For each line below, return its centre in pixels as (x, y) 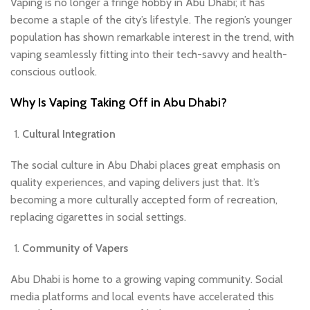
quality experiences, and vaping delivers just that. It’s (135, 183)
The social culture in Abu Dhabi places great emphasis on (145, 165)
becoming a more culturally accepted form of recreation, (144, 200)
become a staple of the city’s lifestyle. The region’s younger (151, 20)
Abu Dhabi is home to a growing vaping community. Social (147, 280)
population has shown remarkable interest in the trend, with (152, 37)
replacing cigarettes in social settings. (98, 217)
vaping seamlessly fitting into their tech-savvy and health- (149, 55)
